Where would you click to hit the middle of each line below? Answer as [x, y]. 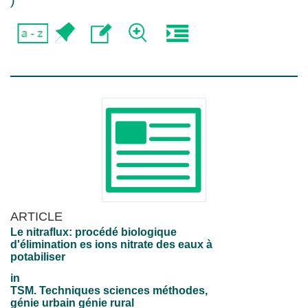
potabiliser [38, 257]
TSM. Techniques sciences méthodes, [109, 290]
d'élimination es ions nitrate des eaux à [111, 244]
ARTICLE [36, 216]
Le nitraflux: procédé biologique [93, 232]
